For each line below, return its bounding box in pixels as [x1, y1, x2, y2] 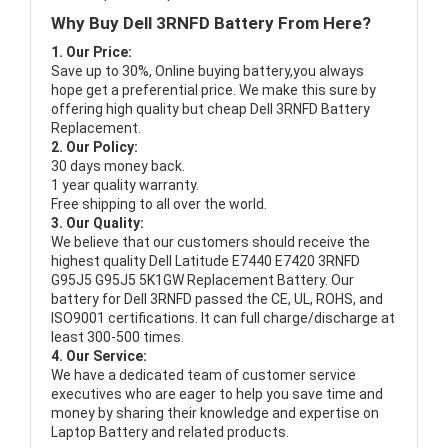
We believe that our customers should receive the [51, 234, 370, 251]
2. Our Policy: [51, 139, 138, 156]
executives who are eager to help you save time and [51, 386, 383, 403]
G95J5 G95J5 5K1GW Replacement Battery [51, 272, 325, 289]
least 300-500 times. [51, 329, 184, 346]
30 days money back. [51, 158, 185, 175]
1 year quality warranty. [51, 177, 199, 194]
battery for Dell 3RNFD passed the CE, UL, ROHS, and [51, 291, 383, 308]
